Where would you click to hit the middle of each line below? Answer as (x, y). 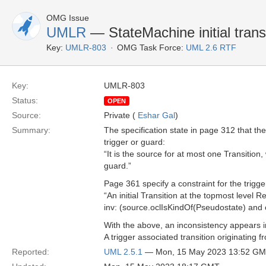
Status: (25, 100)
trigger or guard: (134, 142)
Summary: (31, 130)
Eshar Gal (156, 115)
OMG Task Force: (150, 47)
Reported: (31, 252)
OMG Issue (68, 18)
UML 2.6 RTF (211, 47)
